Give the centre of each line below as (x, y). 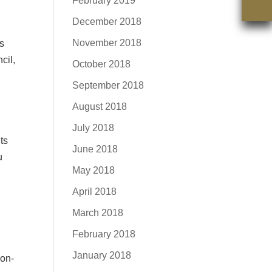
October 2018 (102, 64)
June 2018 (95, 149)
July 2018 (93, 128)
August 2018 (100, 107)
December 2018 (107, 22)
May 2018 (94, 170)
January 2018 (102, 255)
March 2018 (98, 213)
